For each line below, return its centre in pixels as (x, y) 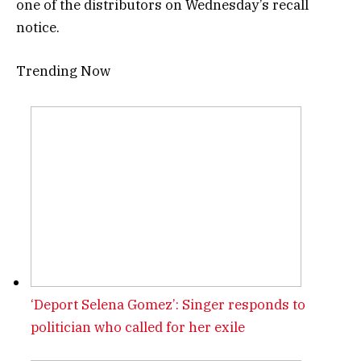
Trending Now (63, 71)
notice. (38, 27)
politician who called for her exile (138, 328)
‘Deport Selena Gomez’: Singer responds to (168, 305)
